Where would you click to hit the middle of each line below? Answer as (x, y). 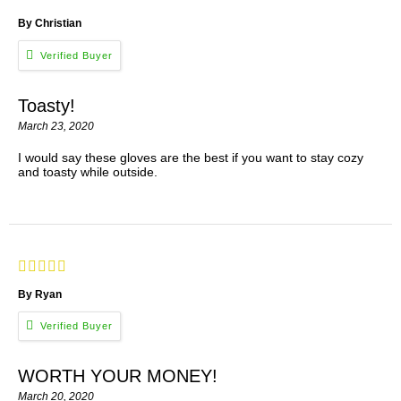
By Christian (50, 24)
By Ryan (40, 294)
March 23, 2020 (56, 126)
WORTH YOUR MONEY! (118, 375)
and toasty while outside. (88, 171)
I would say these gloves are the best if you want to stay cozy (191, 157)
